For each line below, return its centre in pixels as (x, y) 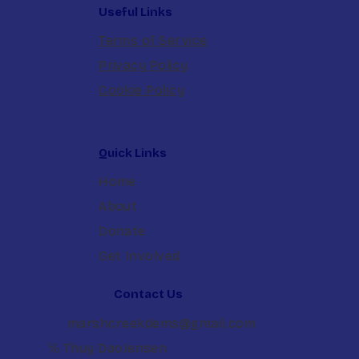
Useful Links (136, 12)
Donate (122, 231)
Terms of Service (153, 40)
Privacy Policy (143, 65)
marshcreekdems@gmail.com (161, 323)
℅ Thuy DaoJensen (107, 348)
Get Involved (139, 256)
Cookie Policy (142, 90)
